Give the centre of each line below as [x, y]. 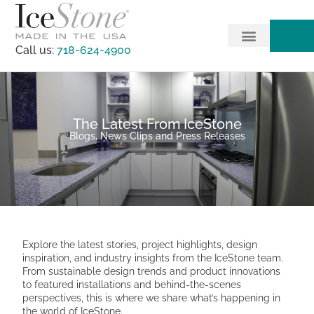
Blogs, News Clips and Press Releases [157, 136]
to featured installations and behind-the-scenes [132, 285]
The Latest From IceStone [157, 124]
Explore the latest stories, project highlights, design [140, 245]
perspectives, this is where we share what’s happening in [152, 298]
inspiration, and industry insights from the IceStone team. [153, 258]
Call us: [36, 50]
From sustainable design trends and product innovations [152, 272]
